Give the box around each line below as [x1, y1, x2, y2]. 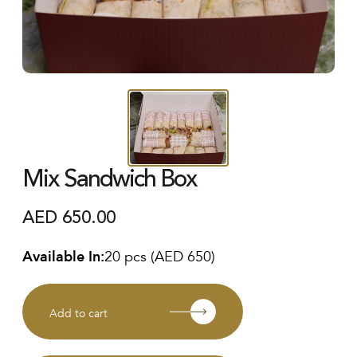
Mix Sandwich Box [22, 164, 198, 193]
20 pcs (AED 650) [104, 250, 216, 258]
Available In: [22, 248, 105, 265]
